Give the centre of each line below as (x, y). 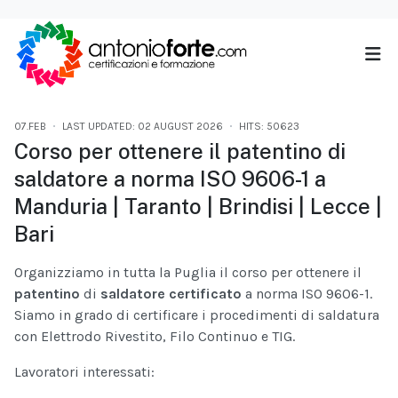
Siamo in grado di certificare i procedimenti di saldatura (197, 315)
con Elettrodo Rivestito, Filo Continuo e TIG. (155, 337)
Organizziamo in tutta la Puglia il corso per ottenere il (188, 273)
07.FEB (30, 127)
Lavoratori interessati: (84, 372)
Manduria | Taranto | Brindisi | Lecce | (198, 207)
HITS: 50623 (269, 127)
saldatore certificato (171, 294)
